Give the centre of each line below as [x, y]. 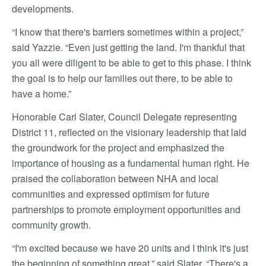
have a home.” [42, 93]
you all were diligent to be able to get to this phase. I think [132, 62]
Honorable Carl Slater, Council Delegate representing [124, 116]
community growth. [51, 224]
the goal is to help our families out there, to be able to [122, 78]
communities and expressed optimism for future [111, 194]
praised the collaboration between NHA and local [115, 178]
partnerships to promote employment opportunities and [126, 209]
